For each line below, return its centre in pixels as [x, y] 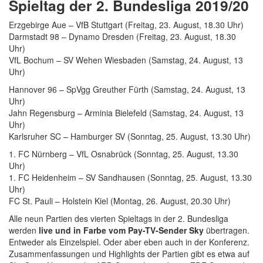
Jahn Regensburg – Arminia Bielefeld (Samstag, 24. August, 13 [126, 112]
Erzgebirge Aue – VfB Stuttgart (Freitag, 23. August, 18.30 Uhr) [126, 24]
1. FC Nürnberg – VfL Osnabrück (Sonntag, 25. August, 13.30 [124, 154]
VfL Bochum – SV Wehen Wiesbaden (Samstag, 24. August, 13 [126, 60]
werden [24, 230]
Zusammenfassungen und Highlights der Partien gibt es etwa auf [129, 253]
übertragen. [227, 230]
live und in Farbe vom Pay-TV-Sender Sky [121, 230]
